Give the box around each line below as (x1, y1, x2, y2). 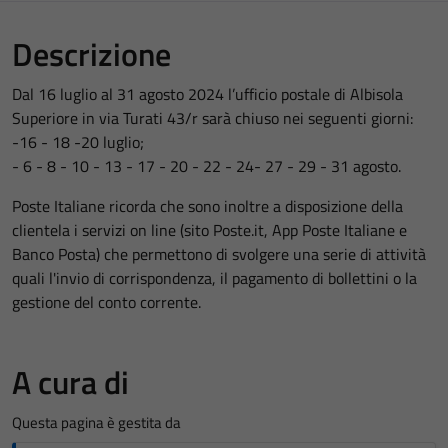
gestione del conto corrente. (12, 290, 201, 314)
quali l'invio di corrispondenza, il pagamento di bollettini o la (12, 266, 417, 290)
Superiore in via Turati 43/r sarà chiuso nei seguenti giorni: (12, 106, 413, 130)
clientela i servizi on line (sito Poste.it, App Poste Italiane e (12, 218, 407, 242)
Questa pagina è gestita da (12, 411, 181, 434)
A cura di (12, 358, 129, 406)
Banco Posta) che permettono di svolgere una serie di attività (12, 242, 426, 266)
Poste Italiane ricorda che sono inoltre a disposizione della (12, 194, 403, 218)
